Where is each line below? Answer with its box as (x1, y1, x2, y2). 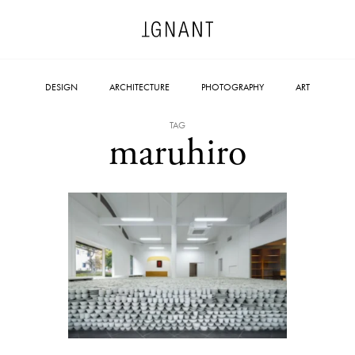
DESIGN (45, 81, 78, 94)
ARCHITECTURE (109, 81, 170, 94)
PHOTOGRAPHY (201, 81, 264, 94)
